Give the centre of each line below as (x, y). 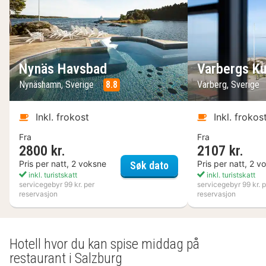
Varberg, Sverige (229, 85)
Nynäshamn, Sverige (58, 85)
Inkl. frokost (62, 117)
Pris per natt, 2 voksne (63, 164)
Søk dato (149, 165)
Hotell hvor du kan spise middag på (104, 244)
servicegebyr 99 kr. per (57, 185)
